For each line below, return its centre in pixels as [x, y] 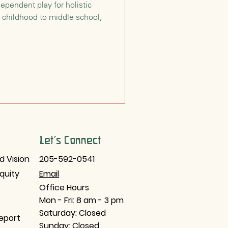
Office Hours [64, 187]
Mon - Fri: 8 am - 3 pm [81, 200]
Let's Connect [70, 140]
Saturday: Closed [73, 213]
